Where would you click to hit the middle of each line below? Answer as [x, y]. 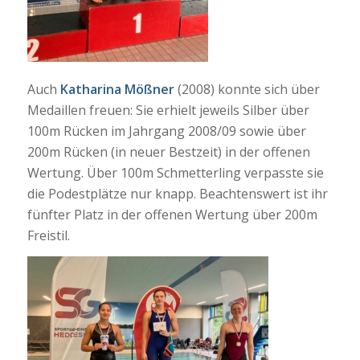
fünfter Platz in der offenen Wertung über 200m [172, 214]
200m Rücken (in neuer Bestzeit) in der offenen [168, 151]
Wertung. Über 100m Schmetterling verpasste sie [175, 172]
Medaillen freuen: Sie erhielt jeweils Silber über [168, 110]
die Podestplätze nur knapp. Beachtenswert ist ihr [177, 193]
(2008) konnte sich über [247, 89]
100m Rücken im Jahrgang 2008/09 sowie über [166, 131]
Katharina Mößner [117, 89]
